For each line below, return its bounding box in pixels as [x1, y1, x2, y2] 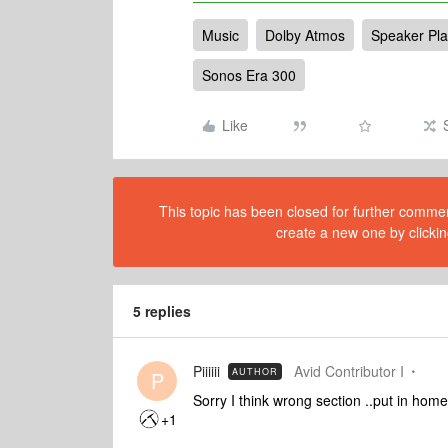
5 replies [133, 301, 191, 322]
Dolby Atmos [265, 25, 345, 46]
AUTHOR [232, 365, 278, 379]
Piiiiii [193, 361, 220, 382]
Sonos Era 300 [202, 65, 296, 86]
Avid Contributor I [294, 361, 404, 382]
